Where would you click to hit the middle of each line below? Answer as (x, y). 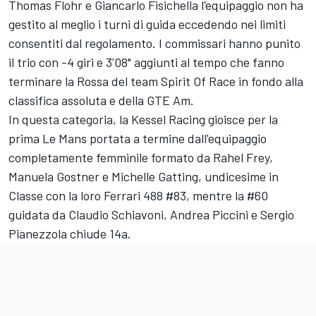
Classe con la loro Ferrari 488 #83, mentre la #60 (138, 195)
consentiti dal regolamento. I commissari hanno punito (154, 43)
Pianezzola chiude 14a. (70, 233)
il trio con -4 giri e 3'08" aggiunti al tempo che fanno (146, 62)
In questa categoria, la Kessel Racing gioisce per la (143, 119)
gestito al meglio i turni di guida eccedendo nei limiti (147, 24)
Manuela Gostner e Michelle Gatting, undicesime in (144, 176)
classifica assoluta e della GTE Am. (101, 100)
